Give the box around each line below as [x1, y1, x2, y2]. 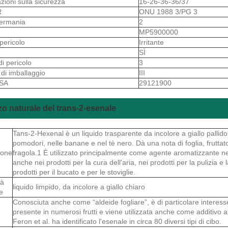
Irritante [139, 38, 164, 46]
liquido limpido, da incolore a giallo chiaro [13, 182, 145, 191]
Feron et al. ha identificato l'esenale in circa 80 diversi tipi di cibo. [13, 217, 221, 225]
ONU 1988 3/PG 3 [139, 7, 197, 16]
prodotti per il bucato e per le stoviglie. [13, 167, 135, 176]
